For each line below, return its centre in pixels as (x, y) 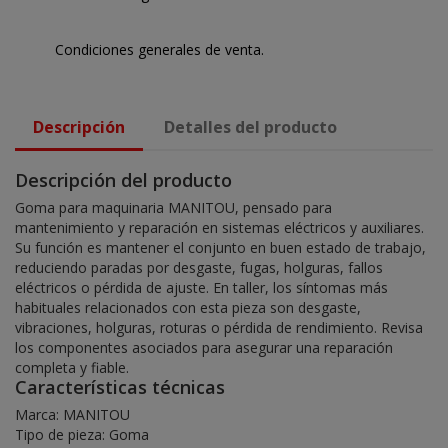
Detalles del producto (251, 126)
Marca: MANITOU (72, 414)
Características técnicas (120, 386)
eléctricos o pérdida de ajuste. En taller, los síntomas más (201, 287)
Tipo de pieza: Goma (82, 434)
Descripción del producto (123, 179)
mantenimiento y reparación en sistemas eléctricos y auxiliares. (219, 227)
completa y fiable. (72, 367)
